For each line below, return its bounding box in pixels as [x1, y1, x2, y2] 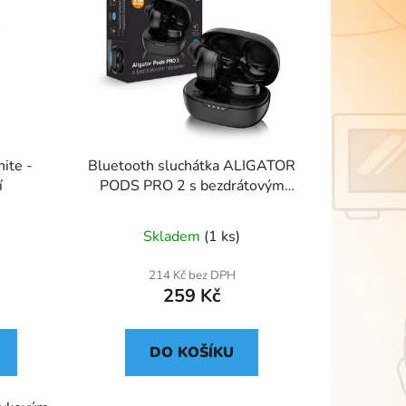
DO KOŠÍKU [150, 342, 235, 362]
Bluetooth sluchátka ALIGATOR [88, 155, 296, 176]
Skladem [143, 226, 205, 246]
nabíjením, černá [139, 195, 246, 216]
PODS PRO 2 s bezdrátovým [99, 175, 285, 196]
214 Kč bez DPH [148, 266, 236, 284]
